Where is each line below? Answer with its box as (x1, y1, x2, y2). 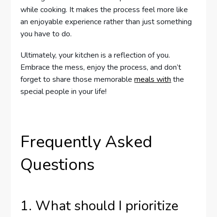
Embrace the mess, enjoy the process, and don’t (20, 62, 182, 73)
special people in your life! (20, 86, 107, 97)
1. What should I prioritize (20, 197, 179, 216)
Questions (20, 154, 95, 176)
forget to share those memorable (20, 74, 135, 85)
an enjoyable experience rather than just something (20, 16, 192, 28)
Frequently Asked (20, 131, 153, 154)
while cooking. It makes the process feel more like (20, 4, 188, 15)
